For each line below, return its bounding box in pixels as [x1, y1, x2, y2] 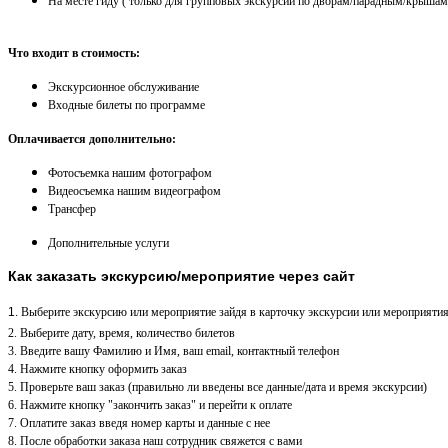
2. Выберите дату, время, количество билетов [8, 325, 235, 340]
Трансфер [48, 201, 96, 216]
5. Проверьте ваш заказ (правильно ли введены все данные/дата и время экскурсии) [8, 379, 427, 394]
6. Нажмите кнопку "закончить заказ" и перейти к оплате [8, 397, 292, 412]
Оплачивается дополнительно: [8, 131, 176, 146]
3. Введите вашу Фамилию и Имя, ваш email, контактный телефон [8, 343, 339, 358]
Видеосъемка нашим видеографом [48, 183, 221, 198]
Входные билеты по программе [48, 97, 205, 112]
